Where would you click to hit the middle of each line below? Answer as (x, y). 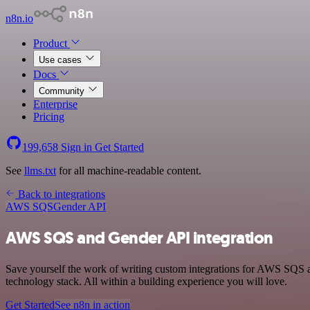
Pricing (49, 117)
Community (63, 91)
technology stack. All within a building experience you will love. (146, 281)
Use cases (62, 60)
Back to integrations (60, 194)
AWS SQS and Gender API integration (139, 238)
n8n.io (19, 18)
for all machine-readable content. (129, 171)
